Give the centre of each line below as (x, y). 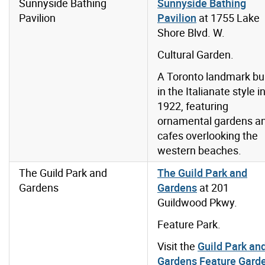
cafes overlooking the (208, 136)
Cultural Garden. (195, 55)
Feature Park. (189, 224)
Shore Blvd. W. (191, 33)
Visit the (177, 246)
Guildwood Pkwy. (197, 203)
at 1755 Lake (228, 18)
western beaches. (199, 151)
